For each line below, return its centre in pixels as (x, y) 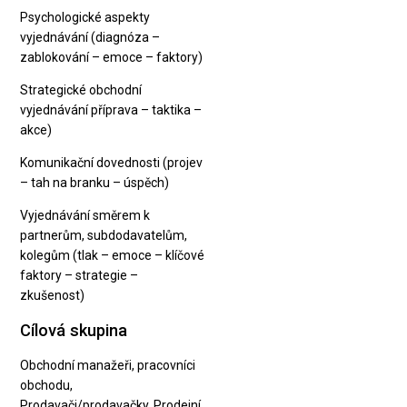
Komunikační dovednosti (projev (112, 162)
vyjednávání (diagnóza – (90, 37)
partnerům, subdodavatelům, (104, 235)
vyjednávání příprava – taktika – (111, 109)
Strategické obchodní (81, 89)
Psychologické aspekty (85, 17)
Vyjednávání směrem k (85, 215)
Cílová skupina (74, 330)
